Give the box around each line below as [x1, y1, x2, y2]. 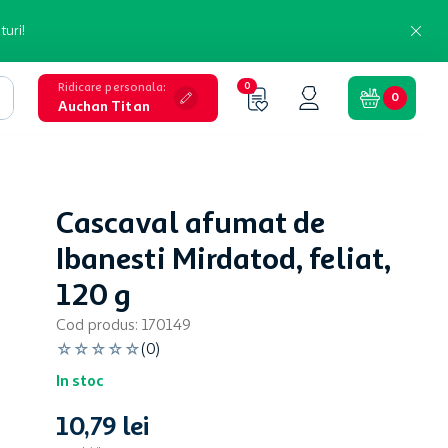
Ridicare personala [57, 81, 164, 94]
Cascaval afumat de [56, 210, 326, 240]
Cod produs [56, 318, 135, 334]
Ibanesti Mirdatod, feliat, [56, 246, 391, 276]
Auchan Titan [57, 99, 150, 114]
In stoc [56, 375, 103, 390]
